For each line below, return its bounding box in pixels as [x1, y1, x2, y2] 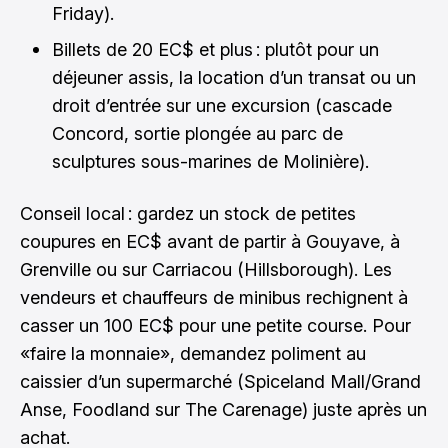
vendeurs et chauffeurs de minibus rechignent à [20, 287, 408, 308]
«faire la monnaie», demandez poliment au [20, 343, 366, 364]
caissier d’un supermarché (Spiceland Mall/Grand [20, 371, 421, 392]
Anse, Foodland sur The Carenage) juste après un [20, 399, 427, 420]
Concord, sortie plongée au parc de [52, 123, 343, 144]
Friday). [52, 3, 114, 24]
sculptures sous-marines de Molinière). [52, 151, 369, 172]
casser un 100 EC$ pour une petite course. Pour [20, 315, 411, 336]
